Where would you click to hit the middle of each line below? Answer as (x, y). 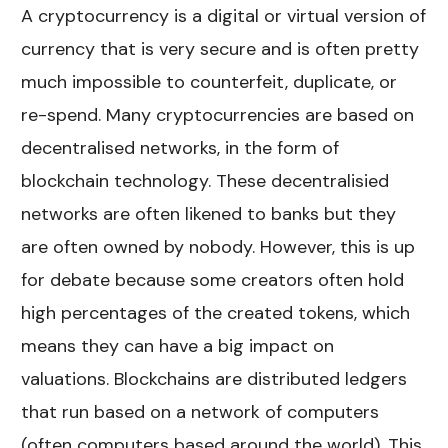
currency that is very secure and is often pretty (220, 48)
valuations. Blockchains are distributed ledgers (214, 378)
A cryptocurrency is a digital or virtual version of (224, 15)
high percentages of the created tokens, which (216, 312)
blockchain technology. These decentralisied (205, 180)
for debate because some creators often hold (213, 279)
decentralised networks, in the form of (180, 147)
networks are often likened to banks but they (209, 213)
